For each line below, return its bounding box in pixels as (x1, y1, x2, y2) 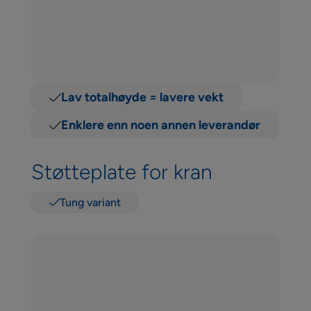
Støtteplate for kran (31, 159, 212, 185)
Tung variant (59, 196, 121, 209)
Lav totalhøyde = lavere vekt (60, 90, 224, 105)
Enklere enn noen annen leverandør (60, 117, 260, 133)
